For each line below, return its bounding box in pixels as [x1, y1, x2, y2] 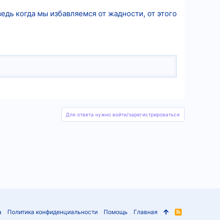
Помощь [104, 208, 128, 216]
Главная [134, 208, 158, 216]
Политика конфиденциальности [7, 208, 98, 216]
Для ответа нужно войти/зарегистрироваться [66, 111, 180, 117]
